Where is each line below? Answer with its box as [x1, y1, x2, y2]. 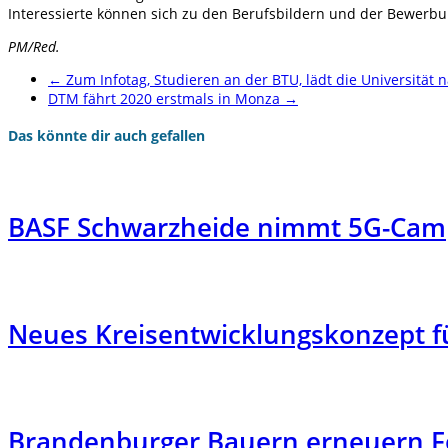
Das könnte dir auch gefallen [8, 126, 205, 146]
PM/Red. [8, 36, 60, 56]
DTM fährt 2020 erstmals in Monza [48, 88, 284, 108]
